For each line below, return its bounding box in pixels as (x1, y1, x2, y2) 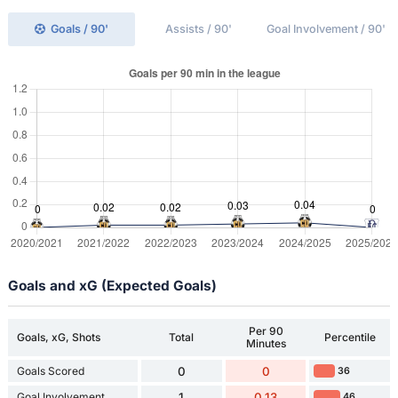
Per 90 (248, 324, 283, 338)
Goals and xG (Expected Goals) (7, 276, 217, 294)
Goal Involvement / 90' (267, 21, 386, 36)
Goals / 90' (51, 21, 109, 36)
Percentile (323, 330, 376, 345)
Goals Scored (16, 363, 84, 378)
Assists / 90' (165, 21, 233, 36)
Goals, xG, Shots (16, 330, 100, 345)
